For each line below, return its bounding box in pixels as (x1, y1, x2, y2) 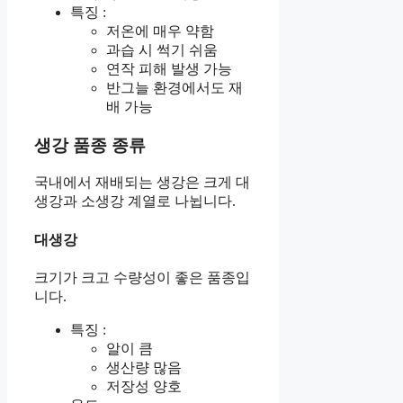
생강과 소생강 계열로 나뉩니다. (34, 193, 236, 210)
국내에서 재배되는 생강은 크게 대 (34, 175, 250, 191)
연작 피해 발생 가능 (106, 61, 232, 77)
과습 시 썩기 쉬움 (106, 42, 218, 58)
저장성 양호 (106, 379, 182, 394)
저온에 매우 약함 (106, 23, 214, 40)
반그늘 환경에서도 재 (106, 80, 243, 96)
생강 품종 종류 (34, 135, 146, 155)
